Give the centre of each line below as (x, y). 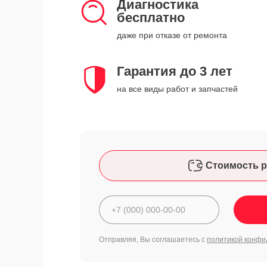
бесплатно (151, 18)
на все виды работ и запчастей (177, 89)
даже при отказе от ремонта (172, 35)
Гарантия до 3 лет (175, 71)
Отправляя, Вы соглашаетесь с (153, 240)
